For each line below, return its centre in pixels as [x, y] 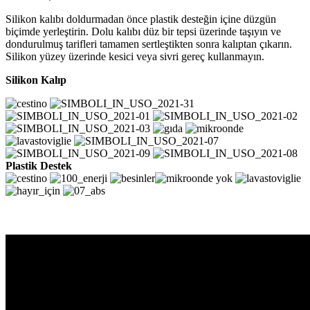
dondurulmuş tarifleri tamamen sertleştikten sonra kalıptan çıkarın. [149, 44]
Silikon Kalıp [37, 80]
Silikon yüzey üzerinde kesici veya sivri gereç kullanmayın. [135, 56]
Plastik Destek [39, 165]
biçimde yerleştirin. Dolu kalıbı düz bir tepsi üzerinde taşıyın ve [143, 31]
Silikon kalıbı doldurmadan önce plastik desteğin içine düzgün [141, 19]
